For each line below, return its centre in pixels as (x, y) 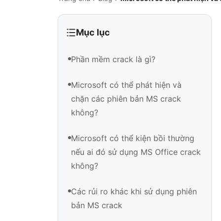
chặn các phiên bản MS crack (126, 99)
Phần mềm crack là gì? (113, 59)
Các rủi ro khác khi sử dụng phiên (134, 192)
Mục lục (93, 33)
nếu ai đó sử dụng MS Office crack (136, 152)
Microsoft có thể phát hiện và (126, 85)
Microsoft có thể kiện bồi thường (133, 138)
